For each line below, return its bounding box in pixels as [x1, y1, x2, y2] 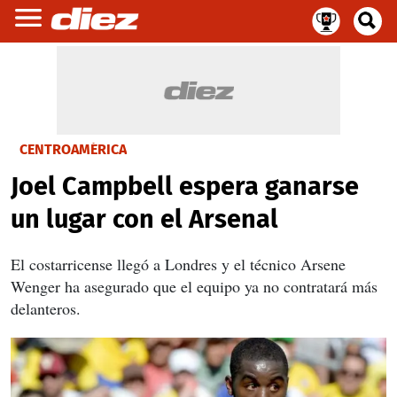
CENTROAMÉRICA [19, 141, 127, 158]
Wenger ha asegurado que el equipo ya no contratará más [11, 276, 378, 297]
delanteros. [11, 298, 81, 319]
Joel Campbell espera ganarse [11, 171, 359, 202]
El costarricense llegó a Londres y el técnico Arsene [11, 253, 346, 275]
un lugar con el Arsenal [11, 204, 278, 235]
